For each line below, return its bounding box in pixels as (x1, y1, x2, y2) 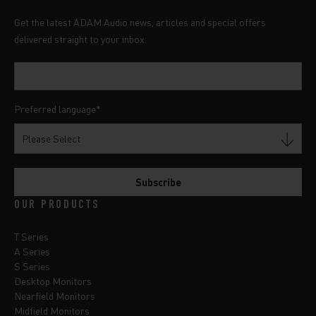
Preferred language (14, 102, 96, 115)
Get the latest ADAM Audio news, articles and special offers (14, 15, 266, 28)
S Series (14, 259, 50, 272)
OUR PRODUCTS (14, 198, 100, 212)
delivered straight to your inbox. (14, 32, 147, 45)
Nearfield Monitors (14, 288, 95, 302)
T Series (14, 229, 49, 243)
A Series (14, 244, 50, 257)
